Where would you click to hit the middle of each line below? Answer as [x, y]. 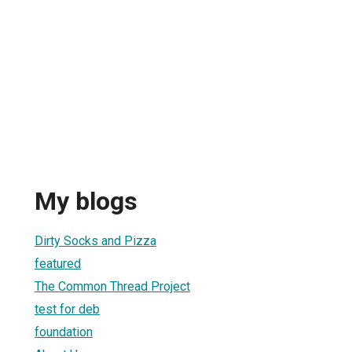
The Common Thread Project [112, 286]
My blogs [86, 202]
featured [58, 263]
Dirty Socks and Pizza [95, 240]
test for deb [67, 309]
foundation [64, 332]
